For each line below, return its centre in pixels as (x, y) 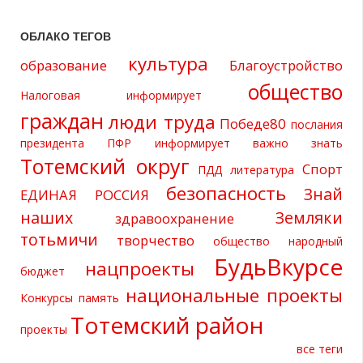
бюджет (43, 271)
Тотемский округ (105, 167)
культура (168, 64)
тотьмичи (59, 240)
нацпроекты (139, 269)
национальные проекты (234, 296)
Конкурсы (47, 298)
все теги (320, 349)
